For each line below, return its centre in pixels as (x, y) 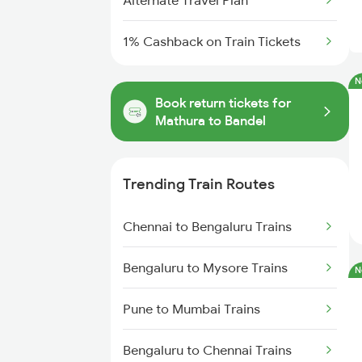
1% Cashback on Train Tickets (212, 41)
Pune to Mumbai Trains (192, 309)
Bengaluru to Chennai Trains (207, 350)
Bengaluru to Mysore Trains (205, 267)
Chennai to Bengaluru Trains (207, 226)
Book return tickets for (223, 103)
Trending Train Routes (199, 184)
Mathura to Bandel (210, 120)
